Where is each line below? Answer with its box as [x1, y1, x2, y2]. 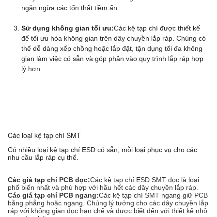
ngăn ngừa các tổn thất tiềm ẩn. [21, 4, 119, 12]
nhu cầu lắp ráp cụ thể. [8, 154, 78, 161]
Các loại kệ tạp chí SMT [8, 130, 81, 140]
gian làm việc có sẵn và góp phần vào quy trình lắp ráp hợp [21, 55, 203, 62]
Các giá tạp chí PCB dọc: [8, 176, 90, 184]
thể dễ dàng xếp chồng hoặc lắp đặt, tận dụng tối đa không [21, 45, 202, 52]
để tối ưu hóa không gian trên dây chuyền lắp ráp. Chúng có [21, 34, 206, 42]
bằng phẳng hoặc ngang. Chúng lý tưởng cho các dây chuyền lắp [8, 199, 208, 207]
